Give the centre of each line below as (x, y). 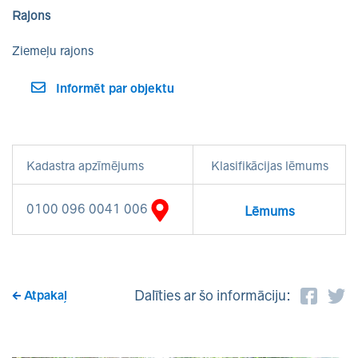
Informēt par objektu (115, 88)
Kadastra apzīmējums (85, 166)
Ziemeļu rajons (53, 51)
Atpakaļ (46, 295)
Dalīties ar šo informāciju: (212, 295)
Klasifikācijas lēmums (269, 166)
